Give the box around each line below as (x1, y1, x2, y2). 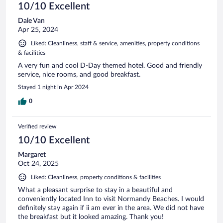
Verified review (18, 123, 56, 129)
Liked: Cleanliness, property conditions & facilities (31, 174, 161, 180)
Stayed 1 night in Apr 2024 (18, 84, 89, 90)
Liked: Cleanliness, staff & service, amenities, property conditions (31, 40, 200, 46)
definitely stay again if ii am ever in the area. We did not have (18, 204, 204, 212)
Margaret (18, 151, 46, 158)
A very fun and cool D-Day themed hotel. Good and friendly (18, 62, 202, 69)
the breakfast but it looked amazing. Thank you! (18, 213, 164, 221)
